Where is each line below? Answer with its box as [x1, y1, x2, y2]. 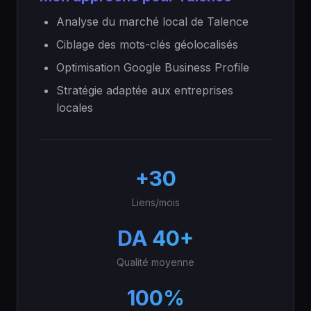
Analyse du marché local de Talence [56, 15, 249, 28]
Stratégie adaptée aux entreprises [56, 83, 233, 97]
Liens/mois [131, 196, 180, 208]
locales [56, 101, 93, 115]
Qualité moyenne [117, 256, 194, 268]
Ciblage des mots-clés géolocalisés [56, 37, 238, 51]
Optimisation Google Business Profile [56, 60, 249, 74]
